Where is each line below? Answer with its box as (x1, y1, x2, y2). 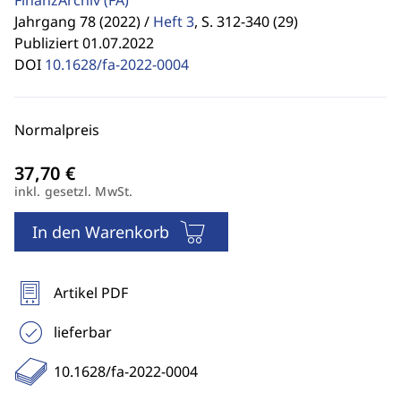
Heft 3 (153, 12, 194, 31)
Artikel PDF (54, 283, 128, 303)
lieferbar (54, 322, 112, 342)
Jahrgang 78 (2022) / (14, 12, 149, 31)
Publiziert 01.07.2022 (14, 33, 154, 53)
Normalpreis (14, 120, 99, 140)
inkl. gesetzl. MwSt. (14, 183, 132, 200)
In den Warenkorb (32, 221, 169, 243)
